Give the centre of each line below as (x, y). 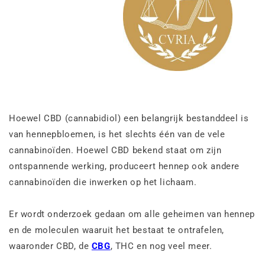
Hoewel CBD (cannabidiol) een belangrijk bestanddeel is (129, 118)
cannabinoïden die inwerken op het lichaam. (103, 182)
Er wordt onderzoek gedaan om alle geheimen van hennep (132, 214)
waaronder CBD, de (50, 246)
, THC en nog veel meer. (161, 246)
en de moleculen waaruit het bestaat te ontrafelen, (117, 230)
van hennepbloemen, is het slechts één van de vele (117, 134)
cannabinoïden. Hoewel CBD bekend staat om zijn (115, 150)
